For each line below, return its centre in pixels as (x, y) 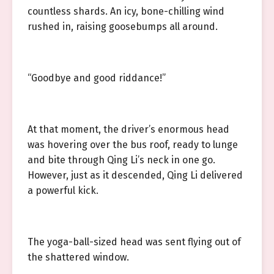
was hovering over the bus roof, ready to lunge (133, 145)
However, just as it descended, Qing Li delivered (135, 175)
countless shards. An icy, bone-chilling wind (126, 11)
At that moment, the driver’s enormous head (128, 129)
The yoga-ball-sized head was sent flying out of (134, 242)
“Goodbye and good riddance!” (97, 78)
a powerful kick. (63, 191)
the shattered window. (78, 257)
